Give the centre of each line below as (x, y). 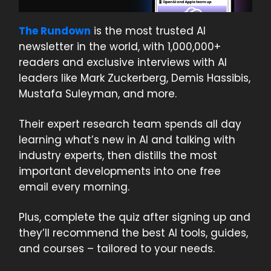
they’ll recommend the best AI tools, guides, (133, 233)
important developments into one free (120, 171)
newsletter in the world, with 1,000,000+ (120, 47)
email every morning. (74, 187)
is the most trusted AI (148, 31)
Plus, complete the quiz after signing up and (135, 217)
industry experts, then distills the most (118, 156)
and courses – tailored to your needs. (117, 249)
